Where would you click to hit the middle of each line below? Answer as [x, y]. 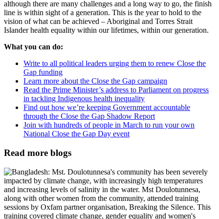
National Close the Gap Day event [77, 134]
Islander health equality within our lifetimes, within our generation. [106, 30]
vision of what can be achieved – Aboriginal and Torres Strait [98, 22]
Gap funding [43, 72]
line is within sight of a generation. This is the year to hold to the [103, 13]
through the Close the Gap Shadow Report [89, 116]
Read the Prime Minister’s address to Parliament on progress [116, 90]
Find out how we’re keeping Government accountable [107, 108]
